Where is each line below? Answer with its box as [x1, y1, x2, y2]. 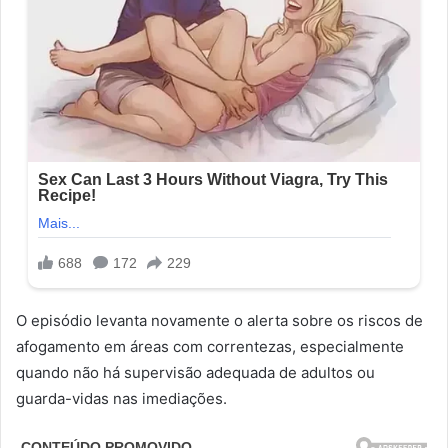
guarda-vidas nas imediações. [16, 389, 227, 409]
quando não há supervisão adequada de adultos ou [16, 363, 375, 383]
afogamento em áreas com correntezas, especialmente [16, 337, 404, 357]
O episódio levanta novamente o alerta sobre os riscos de [16, 311, 423, 331]
